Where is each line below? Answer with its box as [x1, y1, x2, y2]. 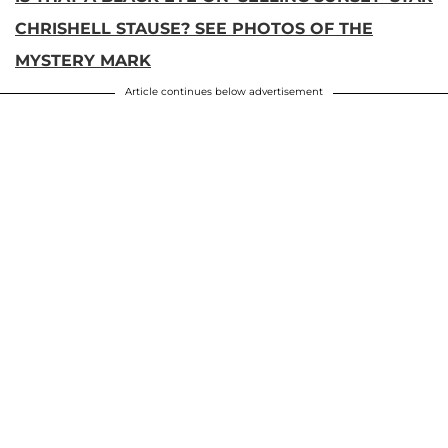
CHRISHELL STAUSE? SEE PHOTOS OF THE [15, 19, 373, 39]
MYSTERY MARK [15, 51, 151, 71]
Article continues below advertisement [125, 85, 323, 99]
